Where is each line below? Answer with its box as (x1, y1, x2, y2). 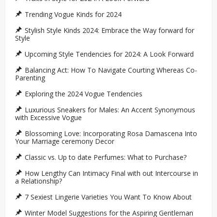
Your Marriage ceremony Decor (15, 137, 114, 146)
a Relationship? (15, 176, 62, 186)
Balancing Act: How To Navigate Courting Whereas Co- (25, 65, 197, 75)
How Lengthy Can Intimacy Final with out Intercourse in (25, 169, 198, 178)
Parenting (15, 73, 45, 83)
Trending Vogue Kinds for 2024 (25, 10, 122, 19)
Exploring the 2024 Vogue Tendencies (25, 89, 142, 99)
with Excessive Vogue (15, 113, 82, 123)
